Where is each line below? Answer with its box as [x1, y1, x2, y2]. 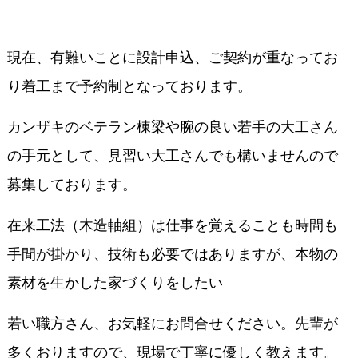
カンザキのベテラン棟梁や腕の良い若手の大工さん [6, 119, 338, 135]
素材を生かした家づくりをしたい [6, 275, 223, 291]
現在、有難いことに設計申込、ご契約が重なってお [6, 50, 338, 66]
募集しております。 [6, 177, 137, 193]
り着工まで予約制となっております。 [6, 78, 252, 94]
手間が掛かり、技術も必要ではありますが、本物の [6, 246, 338, 262]
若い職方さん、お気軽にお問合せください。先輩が [6, 316, 338, 332]
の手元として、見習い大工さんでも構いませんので [6, 148, 338, 164]
